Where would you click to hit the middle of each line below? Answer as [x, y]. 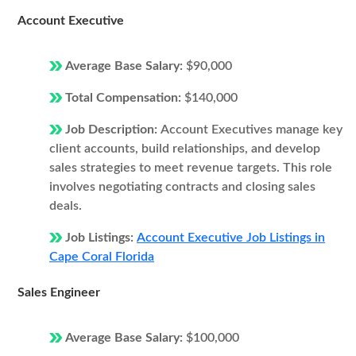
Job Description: [113, 130]
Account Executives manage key [252, 130]
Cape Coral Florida [102, 257]
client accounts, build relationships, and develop [185, 149]
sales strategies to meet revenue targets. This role [191, 168]
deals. [66, 206]
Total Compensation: [125, 98]
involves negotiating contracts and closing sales [182, 187]
